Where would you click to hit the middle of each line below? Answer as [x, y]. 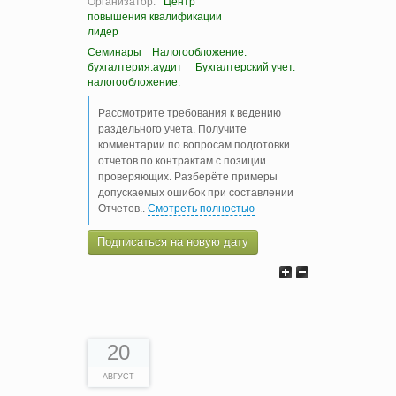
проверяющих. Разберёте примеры [188, 177]
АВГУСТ [118, 376]
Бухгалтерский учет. [245, 67]
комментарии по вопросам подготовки [194, 145]
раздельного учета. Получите [172, 129]
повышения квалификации [155, 16]
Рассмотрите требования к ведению [190, 114]
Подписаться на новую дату [173, 242]
